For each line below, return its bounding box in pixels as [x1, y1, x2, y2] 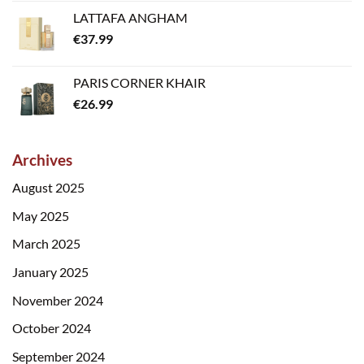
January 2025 [12, 263, 89, 279]
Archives [12, 149, 72, 169]
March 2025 [12, 236, 80, 252]
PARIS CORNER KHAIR [73, 74, 206, 90]
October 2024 [12, 320, 91, 336]
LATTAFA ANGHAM [73, 9, 188, 25]
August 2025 [12, 180, 84, 196]
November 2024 [12, 292, 103, 308]
